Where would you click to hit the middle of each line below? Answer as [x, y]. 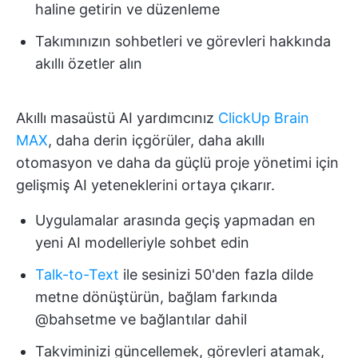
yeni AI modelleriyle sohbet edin [142, 242]
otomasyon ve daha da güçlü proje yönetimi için [177, 162]
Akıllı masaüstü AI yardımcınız [117, 117]
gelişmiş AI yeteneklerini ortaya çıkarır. [145, 185]
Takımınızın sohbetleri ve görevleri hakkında [183, 41]
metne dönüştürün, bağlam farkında [156, 296]
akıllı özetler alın [89, 63]
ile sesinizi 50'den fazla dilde [216, 274]
